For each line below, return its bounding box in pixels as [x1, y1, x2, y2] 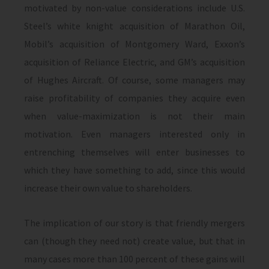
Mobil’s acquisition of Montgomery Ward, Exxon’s [24, 38, 245, 50]
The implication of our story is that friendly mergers [24, 217, 245, 229]
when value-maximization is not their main [24, 110, 245, 122]
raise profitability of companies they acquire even [24, 92, 245, 104]
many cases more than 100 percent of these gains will [24, 253, 245, 265]
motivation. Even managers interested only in [24, 128, 245, 140]
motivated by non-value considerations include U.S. [24, 2, 245, 14]
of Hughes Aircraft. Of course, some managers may [24, 74, 245, 86]
